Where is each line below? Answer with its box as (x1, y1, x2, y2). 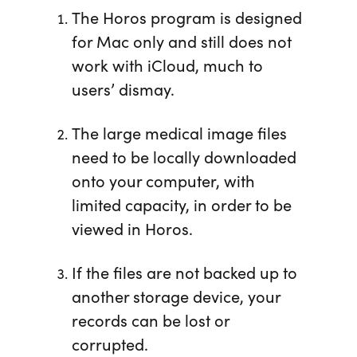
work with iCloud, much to (71, 53, 263, 76)
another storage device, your (71, 284, 280, 308)
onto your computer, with (71, 169, 255, 192)
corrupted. (71, 332, 148, 355)
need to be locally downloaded (71, 145, 296, 168)
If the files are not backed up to (71, 261, 297, 284)
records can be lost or (71, 308, 229, 331)
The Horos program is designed (71, 6, 302, 29)
